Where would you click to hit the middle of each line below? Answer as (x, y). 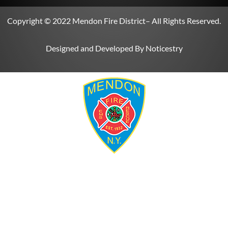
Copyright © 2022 (40, 21)
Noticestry (164, 48)
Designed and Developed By (95, 48)
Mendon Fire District (109, 21)
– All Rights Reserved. (183, 21)
